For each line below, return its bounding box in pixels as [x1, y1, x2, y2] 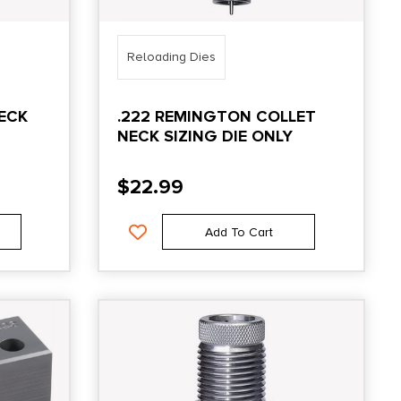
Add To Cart [204, 224, 273, 240]
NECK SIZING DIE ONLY [117, 125, 294, 146]
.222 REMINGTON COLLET [117, 106, 317, 126]
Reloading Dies [127, 48, 217, 64]
